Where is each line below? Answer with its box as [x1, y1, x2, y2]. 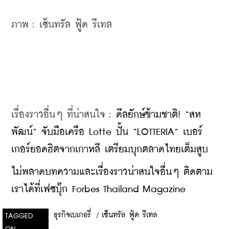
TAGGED [5, 212, 33, 220]
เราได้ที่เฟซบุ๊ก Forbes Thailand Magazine [11, 184, 186, 194]
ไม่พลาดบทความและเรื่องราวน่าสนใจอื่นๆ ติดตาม [11, 167, 213, 177]
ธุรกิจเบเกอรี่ [54, 211, 91, 219]
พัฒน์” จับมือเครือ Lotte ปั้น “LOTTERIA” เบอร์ [11, 127, 202, 137]
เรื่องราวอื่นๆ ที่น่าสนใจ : [11, 109, 116, 120]
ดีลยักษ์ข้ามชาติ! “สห [116, 109, 201, 120]
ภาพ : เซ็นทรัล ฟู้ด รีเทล [11, 19, 112, 30]
